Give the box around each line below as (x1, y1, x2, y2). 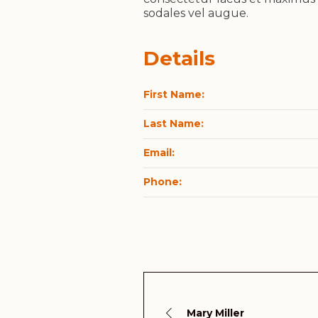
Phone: (143, 175, 182, 188)
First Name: (143, 88, 204, 102)
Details (143, 45, 215, 70)
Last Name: (143, 117, 204, 131)
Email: (143, 146, 175, 159)
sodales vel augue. (143, 6, 248, 20)
